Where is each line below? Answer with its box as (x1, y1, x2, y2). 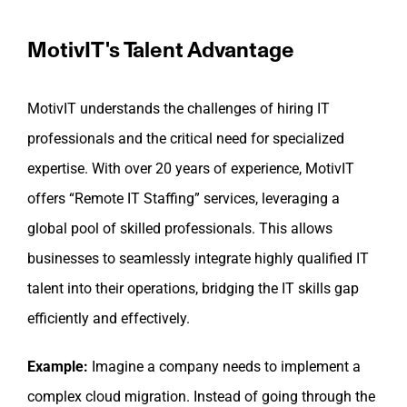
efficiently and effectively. (27, 310, 190, 328)
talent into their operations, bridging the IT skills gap (27, 280, 359, 298)
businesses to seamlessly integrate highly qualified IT (27, 250, 369, 268)
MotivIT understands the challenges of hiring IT (27, 100, 330, 118)
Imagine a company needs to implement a (88, 358, 361, 376)
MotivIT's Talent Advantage (27, 37, 294, 63)
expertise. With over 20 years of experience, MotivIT (27, 160, 354, 178)
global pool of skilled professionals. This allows (27, 220, 333, 238)
